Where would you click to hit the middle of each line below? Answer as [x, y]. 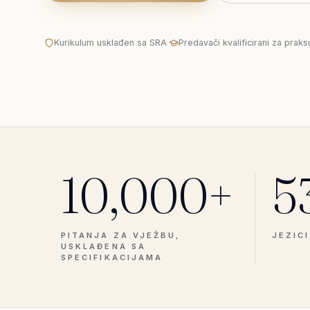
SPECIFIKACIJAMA [112, 257]
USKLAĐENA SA [103, 246]
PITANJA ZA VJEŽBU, [121, 235]
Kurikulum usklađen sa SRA [110, 43]
